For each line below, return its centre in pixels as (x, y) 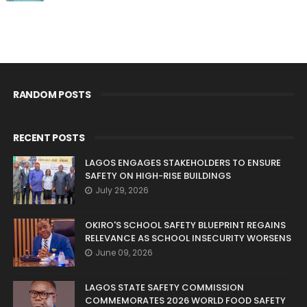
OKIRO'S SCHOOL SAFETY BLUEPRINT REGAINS (185, 225)
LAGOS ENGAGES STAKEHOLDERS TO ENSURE (183, 163)
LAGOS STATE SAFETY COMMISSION (164, 288)
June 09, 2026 (124, 253)
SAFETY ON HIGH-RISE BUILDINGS (158, 176)
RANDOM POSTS (52, 95)
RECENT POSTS (49, 138)
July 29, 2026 (122, 191)
